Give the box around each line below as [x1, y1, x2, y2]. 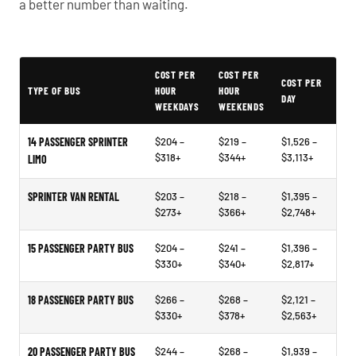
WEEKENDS [219, 100, 265, 113]
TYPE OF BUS [28, 84, 81, 97]
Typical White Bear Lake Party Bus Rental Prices [19, 58, 249, 72]
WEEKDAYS [155, 100, 199, 113]
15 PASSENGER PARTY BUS [28, 242, 133, 255]
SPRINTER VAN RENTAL [28, 190, 119, 203]
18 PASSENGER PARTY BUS [28, 293, 133, 307]
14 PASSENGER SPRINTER [28, 135, 128, 149]
